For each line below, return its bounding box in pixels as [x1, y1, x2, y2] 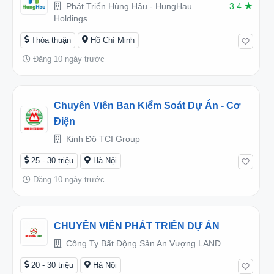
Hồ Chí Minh [91, 35, 135, 45]
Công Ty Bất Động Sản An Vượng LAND [64, 238, 221, 248]
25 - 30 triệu [31, 155, 73, 165]
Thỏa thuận [31, 35, 71, 45]
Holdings [54, 13, 87, 23]
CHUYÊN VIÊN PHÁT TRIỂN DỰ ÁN [54, 220, 220, 231]
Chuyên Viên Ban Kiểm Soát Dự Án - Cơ [54, 100, 240, 111]
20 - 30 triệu [31, 260, 73, 270]
